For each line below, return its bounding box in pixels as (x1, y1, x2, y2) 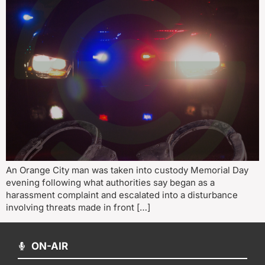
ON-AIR (31, 240, 68, 252)
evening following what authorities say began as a (6, 177, 215, 189)
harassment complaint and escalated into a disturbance (6, 189, 238, 201)
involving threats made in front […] (6, 202, 150, 214)
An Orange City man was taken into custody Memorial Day (6, 164, 248, 176)
